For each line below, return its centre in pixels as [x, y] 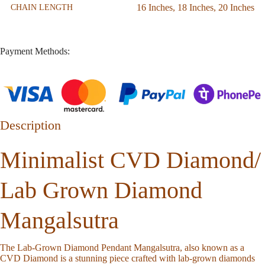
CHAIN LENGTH [42, 8]
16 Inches [155, 7]
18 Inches [195, 7]
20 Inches [236, 7]
